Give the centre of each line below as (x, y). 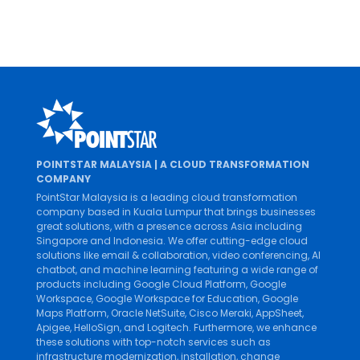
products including (85, 284)
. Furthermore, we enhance (253, 328)
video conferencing (260, 256)
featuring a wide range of (255, 270)
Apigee (53, 328)
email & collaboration (155, 256)
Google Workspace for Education (177, 299)
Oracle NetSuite (148, 313)
